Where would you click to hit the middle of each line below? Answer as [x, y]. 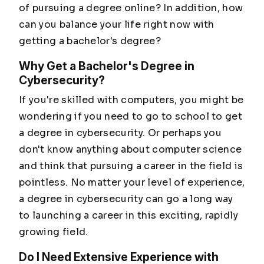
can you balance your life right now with [117, 25]
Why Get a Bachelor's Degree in [107, 66]
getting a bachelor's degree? [90, 41]
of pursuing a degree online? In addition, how [131, 8]
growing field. [54, 232]
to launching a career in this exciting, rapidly [129, 216]
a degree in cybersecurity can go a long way [126, 199]
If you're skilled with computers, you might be [131, 100]
